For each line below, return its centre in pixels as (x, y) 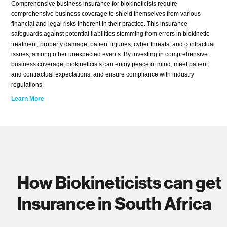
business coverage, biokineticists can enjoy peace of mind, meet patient (110, 65)
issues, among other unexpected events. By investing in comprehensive (110, 54)
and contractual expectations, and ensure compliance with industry (103, 75)
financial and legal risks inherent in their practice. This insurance (100, 24)
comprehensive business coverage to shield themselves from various (106, 14)
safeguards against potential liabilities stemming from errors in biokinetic (110, 34)
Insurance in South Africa (115, 203)
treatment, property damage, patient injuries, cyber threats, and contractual (113, 44)
